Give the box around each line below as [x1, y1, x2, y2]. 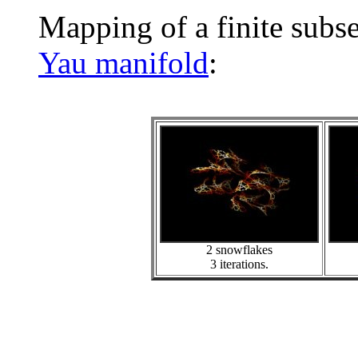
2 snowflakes [205, 243, 272, 257]
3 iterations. [209, 257, 268, 271]
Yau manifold [38, 46, 209, 80]
